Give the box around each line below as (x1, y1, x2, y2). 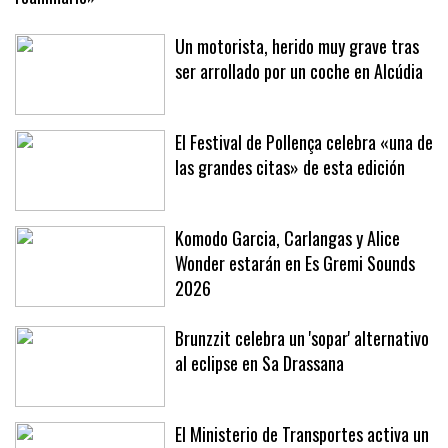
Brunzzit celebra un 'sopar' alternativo (175, 364, 429, 391)
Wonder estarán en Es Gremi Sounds (175, 289, 415, 316)
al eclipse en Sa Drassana (175, 389, 344, 416)
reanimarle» (15, 22, 96, 49)
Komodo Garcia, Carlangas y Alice (175, 264, 400, 291)
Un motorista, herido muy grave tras (175, 72, 419, 99)
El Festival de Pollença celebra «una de (175, 168, 433, 195)
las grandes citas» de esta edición (175, 193, 405, 220)
